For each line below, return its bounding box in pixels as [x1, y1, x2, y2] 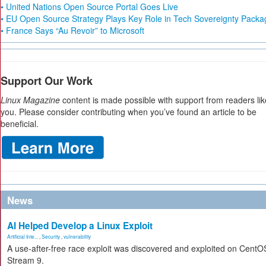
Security [42, 233, 60, 240]
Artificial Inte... [7, 233, 38, 240]
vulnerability [64, 233, 91, 240]
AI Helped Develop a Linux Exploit [7, 219, 153, 232]
